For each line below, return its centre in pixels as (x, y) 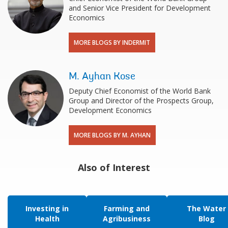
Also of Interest (114, 168)
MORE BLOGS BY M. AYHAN (112, 135)
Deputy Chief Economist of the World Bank (140, 91)
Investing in (47, 209)
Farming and (127, 209)
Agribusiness (127, 219)
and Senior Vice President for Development (140, 8)
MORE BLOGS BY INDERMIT (112, 43)
